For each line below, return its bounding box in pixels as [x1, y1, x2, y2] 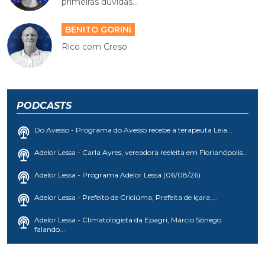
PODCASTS [17, 100, 72, 111]
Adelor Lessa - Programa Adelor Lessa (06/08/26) [34, 170, 201, 179]
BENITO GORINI [65, 24, 132, 35]
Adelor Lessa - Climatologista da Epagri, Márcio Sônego [34, 215, 221, 224]
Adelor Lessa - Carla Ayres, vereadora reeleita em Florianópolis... [34, 148, 248, 157]
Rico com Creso [62, 41, 128, 52]
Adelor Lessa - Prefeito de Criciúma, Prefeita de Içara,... [34, 193, 217, 202]
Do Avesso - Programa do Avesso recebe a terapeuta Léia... [34, 125, 232, 134]
